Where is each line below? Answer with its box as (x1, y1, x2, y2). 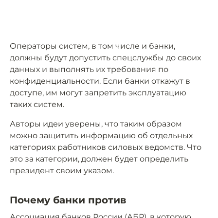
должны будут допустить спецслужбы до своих (10, 53, 201, 63)
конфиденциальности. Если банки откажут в (10, 76, 190, 86)
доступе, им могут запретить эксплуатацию (10, 88, 186, 98)
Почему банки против (10, 194, 126, 206)
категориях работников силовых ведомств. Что (10, 143, 201, 152)
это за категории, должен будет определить (10, 154, 188, 164)
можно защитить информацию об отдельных (10, 131, 193, 141)
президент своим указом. (10, 166, 114, 176)
